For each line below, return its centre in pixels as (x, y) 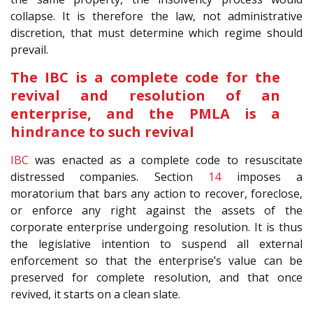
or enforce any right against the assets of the (156, 210)
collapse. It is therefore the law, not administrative (156, 16)
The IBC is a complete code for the (145, 77)
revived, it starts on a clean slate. (95, 294)
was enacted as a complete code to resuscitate (166, 160)
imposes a (262, 176)
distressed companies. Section (110, 176)
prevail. (29, 49)
